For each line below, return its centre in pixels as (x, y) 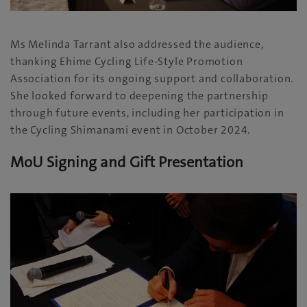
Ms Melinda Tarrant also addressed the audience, (137, 44)
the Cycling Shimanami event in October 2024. (131, 130)
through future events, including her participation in (147, 113)
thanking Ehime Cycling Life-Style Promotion (127, 61)
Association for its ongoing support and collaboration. (152, 78)
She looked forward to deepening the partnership (139, 96)
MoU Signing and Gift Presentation (127, 162)
